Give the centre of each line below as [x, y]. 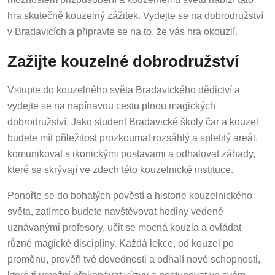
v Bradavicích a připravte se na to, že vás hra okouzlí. [122, 29]
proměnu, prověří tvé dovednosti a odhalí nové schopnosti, [134, 257]
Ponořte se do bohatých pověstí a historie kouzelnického [130, 193]
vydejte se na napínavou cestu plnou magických [111, 104]
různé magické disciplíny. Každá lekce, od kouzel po [121, 241]
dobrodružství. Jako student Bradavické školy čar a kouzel [133, 120]
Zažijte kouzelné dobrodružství [123, 59]
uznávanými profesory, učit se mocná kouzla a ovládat [124, 225]
